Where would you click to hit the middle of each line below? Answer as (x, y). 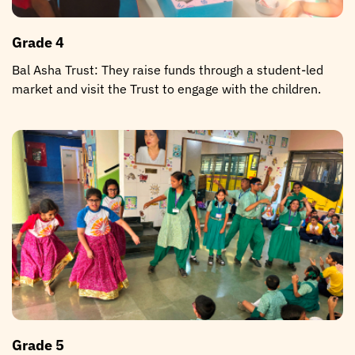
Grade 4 (38, 42)
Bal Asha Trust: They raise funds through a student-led (168, 69)
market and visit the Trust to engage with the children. (166, 88)
